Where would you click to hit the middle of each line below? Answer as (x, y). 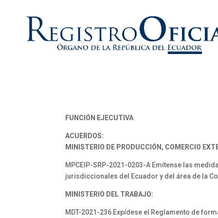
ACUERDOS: (85, 136)
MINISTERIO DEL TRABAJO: (109, 194)
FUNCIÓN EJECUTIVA (100, 118)
